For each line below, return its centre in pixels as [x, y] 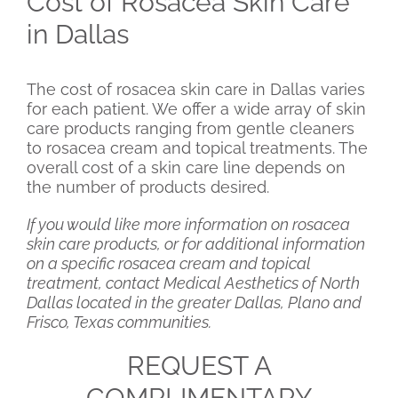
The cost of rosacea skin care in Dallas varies [196, 90]
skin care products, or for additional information [196, 244]
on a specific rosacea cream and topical [169, 264]
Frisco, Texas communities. [119, 322]
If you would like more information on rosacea [188, 225]
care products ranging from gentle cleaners [191, 129]
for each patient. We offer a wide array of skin [196, 109]
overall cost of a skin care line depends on [186, 168]
